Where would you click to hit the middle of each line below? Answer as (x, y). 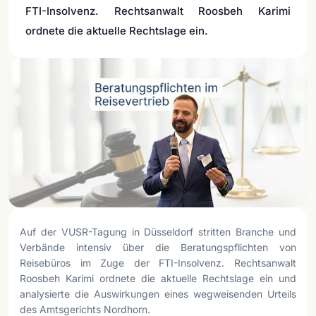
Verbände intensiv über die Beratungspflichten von (158, 247)
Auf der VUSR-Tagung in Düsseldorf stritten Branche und (158, 232)
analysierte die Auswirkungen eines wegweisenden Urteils (158, 294)
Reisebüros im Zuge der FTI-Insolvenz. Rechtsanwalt (158, 263)
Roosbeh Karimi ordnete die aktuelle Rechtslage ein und (158, 278)
